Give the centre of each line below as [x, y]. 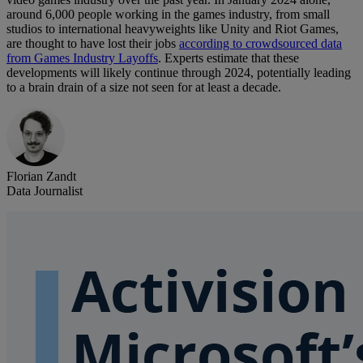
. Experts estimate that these [228, 58]
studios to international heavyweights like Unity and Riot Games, [173, 29]
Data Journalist [45, 191]
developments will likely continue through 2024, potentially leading [179, 73]
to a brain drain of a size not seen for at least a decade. [144, 88]
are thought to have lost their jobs [93, 44]
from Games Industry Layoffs [82, 58]
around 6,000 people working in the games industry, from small [168, 15]
